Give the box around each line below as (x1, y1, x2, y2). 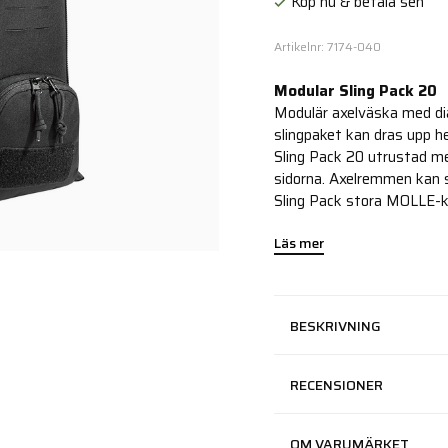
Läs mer (274, 232, 324, 254)
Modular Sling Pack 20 (274, 79, 437, 103)
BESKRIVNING (290, 315, 381, 337)
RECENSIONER (290, 374, 383, 396)
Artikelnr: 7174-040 (274, 37, 381, 56)
